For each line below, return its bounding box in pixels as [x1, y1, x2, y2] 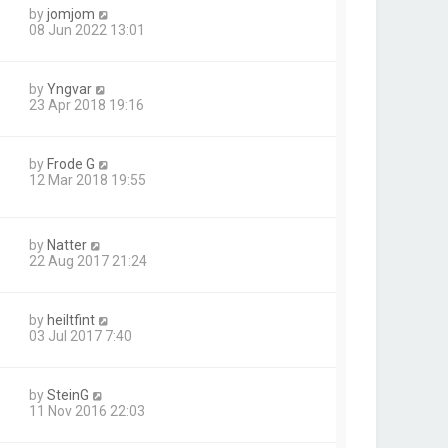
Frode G [47, 155, 95, 172]
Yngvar [47, 80, 92, 97]
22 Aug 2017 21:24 [29, 252, 147, 269]
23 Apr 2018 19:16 [29, 96, 144, 113]
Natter [47, 236, 87, 253]
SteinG [47, 386, 89, 403]
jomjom [47, 5, 95, 22]
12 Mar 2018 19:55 [29, 171, 146, 188]
